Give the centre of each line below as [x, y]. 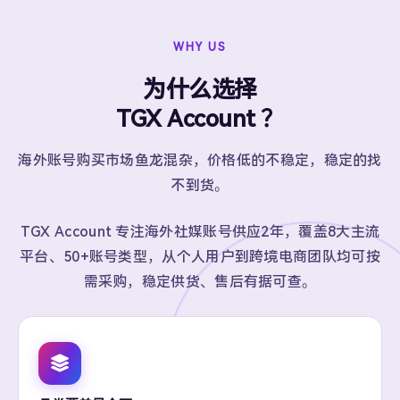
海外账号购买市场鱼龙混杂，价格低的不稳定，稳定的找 [200, 160]
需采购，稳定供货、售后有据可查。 [200, 282]
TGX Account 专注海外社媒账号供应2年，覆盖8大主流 [200, 232]
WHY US [200, 47]
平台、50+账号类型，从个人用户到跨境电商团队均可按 [200, 257]
